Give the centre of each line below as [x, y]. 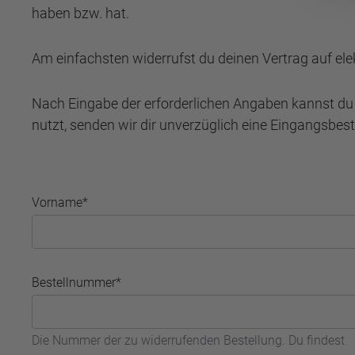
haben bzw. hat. [80, 13]
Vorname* [60, 202]
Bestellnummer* [76, 282]
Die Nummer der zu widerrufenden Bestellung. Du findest [188, 340]
